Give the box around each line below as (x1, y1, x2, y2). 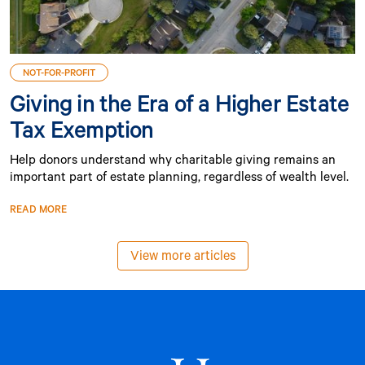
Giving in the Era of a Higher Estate (10, 86, 350, 118)
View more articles (130, 245, 235, 263)
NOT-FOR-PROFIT (23, 65, 95, 78)
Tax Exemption (10, 112, 154, 144)
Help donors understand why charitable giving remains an (10, 149, 336, 167)
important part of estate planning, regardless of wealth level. (10, 166, 349, 184)
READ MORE (10, 201, 67, 215)
